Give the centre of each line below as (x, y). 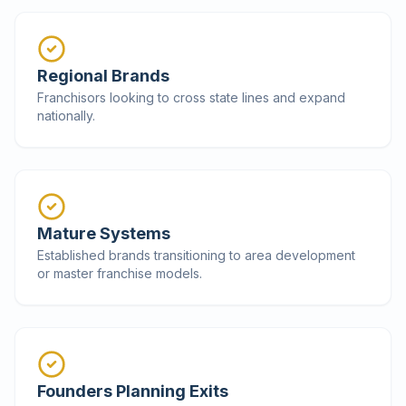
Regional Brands (103, 76)
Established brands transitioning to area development (196, 255)
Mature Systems (104, 233)
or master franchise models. (120, 273)
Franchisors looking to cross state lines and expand (191, 97)
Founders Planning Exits (133, 391)
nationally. (66, 116)
